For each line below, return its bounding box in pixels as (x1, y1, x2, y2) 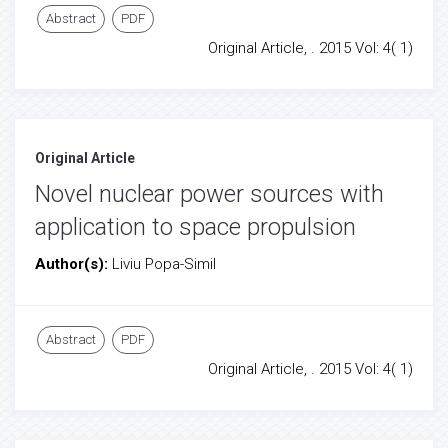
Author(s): (35, 255, 112, 273)
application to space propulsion (35, 213, 356, 241)
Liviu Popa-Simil (112, 255, 216, 273)
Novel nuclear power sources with (35, 180, 384, 208)
